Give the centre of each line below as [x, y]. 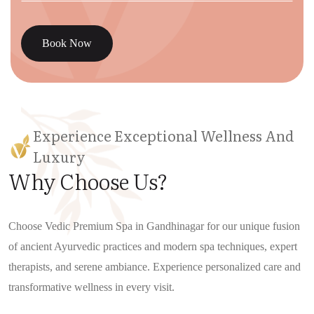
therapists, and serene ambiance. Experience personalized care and [155, 267]
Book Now [67, 43]
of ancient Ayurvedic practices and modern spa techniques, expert [153, 247]
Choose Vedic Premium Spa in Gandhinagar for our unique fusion [154, 226]
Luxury [59, 157]
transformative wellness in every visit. [91, 287]
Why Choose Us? [88, 181]
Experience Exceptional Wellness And [164, 136]
